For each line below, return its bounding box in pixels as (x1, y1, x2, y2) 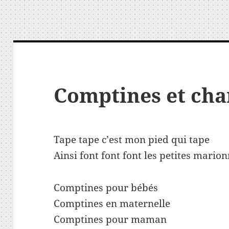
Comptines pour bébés (54, 181, 158, 195)
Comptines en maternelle (54, 197, 171, 211)
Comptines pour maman (54, 213, 167, 226)
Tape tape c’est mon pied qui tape (54, 133, 210, 147)
